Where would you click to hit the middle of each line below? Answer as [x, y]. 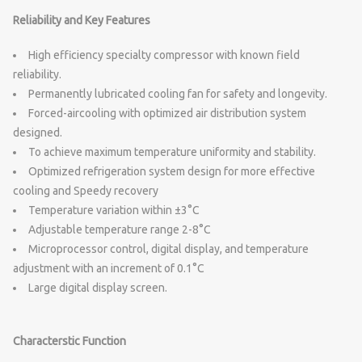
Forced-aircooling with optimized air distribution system [167, 113]
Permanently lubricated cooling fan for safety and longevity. [178, 93]
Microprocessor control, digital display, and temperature [168, 248]
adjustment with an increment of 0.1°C [109, 268]
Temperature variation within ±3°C [114, 210]
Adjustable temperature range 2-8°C [120, 229]
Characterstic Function [69, 341]
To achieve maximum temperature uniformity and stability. [172, 152]
